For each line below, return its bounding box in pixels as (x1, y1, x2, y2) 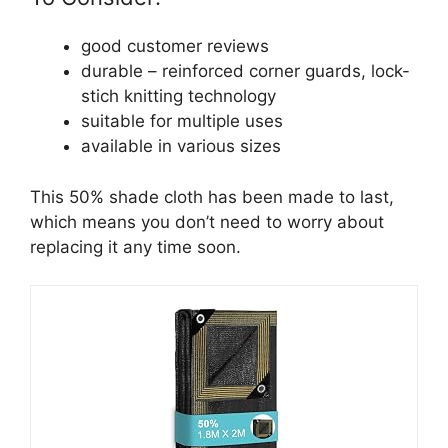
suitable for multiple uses (81, 111, 283, 132)
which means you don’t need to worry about (30, 211, 384, 232)
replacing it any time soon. (30, 236, 241, 257)
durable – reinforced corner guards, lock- (81, 61, 410, 82)
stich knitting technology (81, 86, 276, 107)
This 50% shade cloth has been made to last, (30, 186, 394, 207)
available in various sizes (81, 136, 281, 157)
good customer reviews (81, 36, 269, 57)
